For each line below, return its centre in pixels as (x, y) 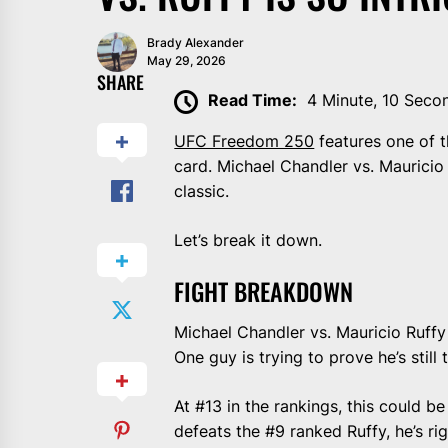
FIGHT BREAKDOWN (264, 290)
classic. (202, 190)
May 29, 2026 (186, 61)
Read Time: (253, 100)
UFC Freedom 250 (244, 140)
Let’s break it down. (248, 239)
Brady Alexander (195, 43)
